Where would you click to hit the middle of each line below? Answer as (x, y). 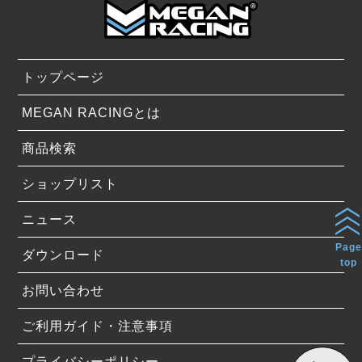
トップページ (63, 78)
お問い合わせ (63, 291)
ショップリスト (70, 184)
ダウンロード (63, 255)
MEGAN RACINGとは (92, 113)
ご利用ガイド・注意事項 (98, 326)
